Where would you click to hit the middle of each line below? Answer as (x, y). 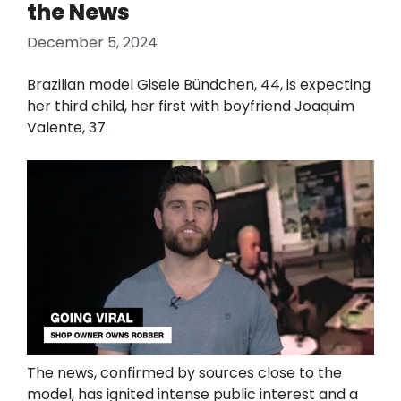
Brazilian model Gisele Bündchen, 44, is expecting (199, 84)
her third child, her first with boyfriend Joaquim (191, 106)
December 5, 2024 (92, 43)
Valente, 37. (68, 127)
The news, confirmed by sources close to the (184, 372)
